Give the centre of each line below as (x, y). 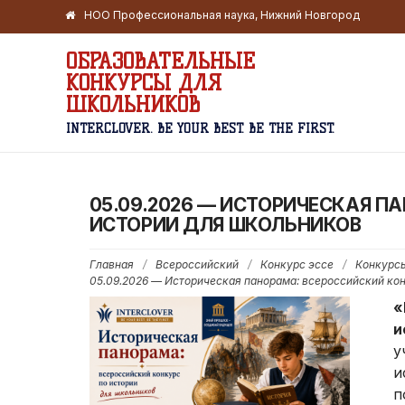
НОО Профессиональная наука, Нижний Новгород (222, 15)
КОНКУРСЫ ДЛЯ (144, 83)
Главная (111, 264)
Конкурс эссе (297, 264)
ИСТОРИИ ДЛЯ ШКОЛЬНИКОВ (225, 224)
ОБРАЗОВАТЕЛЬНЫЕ (160, 61)
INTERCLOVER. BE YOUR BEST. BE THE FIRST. (200, 129)
